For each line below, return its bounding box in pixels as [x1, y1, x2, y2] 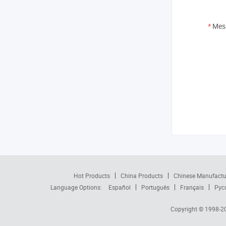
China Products [120, 171, 163, 180]
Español [108, 183, 131, 191]
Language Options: [50, 183, 103, 191]
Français [180, 183, 204, 191]
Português [141, 183, 169, 191]
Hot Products [73, 171, 110, 180]
